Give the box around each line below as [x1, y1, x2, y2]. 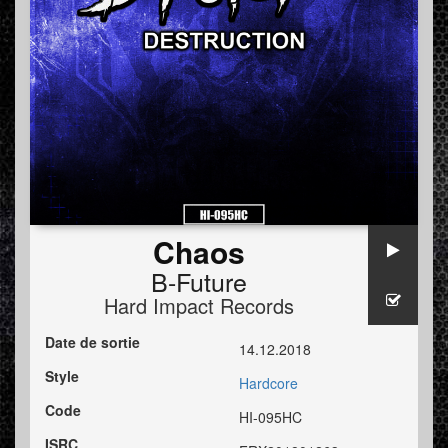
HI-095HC [239, 407, 302, 428]
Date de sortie [45, 332, 140, 353]
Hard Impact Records [104, 291, 294, 321]
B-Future [151, 263, 247, 300]
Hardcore [239, 373, 298, 394]
